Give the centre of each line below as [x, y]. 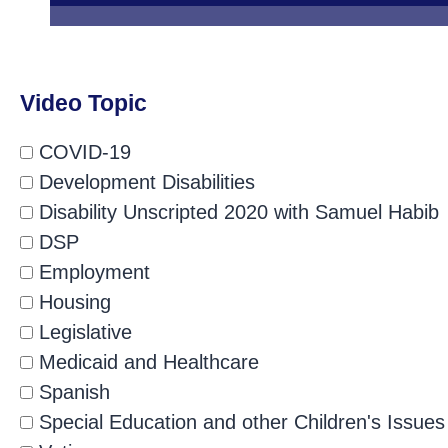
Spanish [71, 392]
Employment [91, 272]
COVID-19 [82, 152]
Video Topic [83, 103]
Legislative [82, 332]
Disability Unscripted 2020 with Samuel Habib [236, 212]
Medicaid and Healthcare [146, 362]
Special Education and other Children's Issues [239, 422]
